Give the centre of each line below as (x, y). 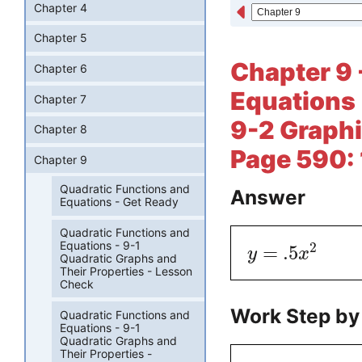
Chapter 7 (60, 99)
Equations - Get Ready (120, 202)
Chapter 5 (61, 38)
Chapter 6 (61, 69)
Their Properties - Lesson (126, 271)
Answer (268, 198)
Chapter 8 (61, 129)
